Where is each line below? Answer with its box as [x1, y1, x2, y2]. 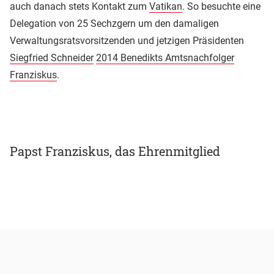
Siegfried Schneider [10, 51, 94, 64]
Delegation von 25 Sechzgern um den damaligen [10, 17, 219, 29]
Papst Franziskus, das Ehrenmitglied [10, 143, 220, 159]
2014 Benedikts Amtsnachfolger [96, 51, 234, 64]
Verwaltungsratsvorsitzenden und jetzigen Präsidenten [10, 34, 244, 46]
